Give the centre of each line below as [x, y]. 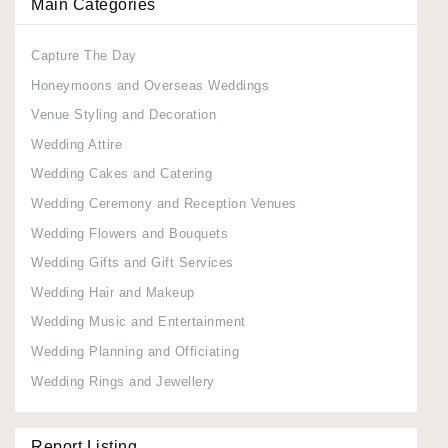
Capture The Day [84, 56]
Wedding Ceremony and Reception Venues [164, 204]
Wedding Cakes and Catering [121, 174]
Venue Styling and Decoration [123, 115]
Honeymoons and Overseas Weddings [150, 85]
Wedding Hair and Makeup [113, 292]
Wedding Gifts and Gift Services [132, 263]
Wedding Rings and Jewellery [123, 381]
